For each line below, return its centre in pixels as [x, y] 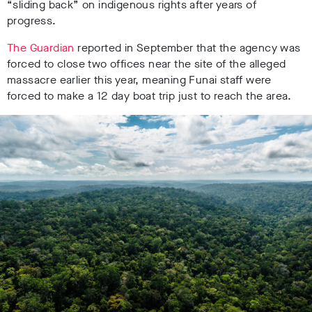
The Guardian [41, 48]
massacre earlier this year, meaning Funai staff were [139, 80]
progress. [32, 21]
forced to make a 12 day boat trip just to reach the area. [153, 96]
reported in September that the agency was [187, 48]
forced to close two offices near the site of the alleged [147, 64]
